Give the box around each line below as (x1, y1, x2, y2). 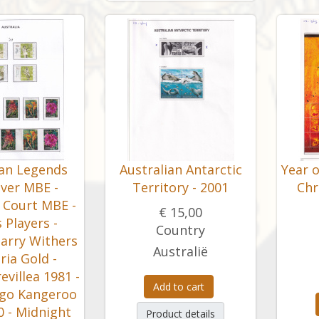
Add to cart (153, 280, 204, 293)
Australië (153, 243, 208, 260)
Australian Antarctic (119, 161, 242, 178)
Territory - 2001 (132, 179, 229, 196)
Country (156, 221, 205, 239)
